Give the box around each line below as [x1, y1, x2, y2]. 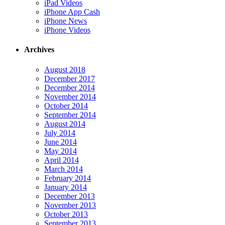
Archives [24, 45, 54, 54]
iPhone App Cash [44, 8, 100, 16]
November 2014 [44, 92, 96, 101]
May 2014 [44, 146, 77, 155]
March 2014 [44, 164, 83, 173]
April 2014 [44, 155, 79, 164]
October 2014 [44, 101, 88, 110]
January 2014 [44, 182, 87, 191]
